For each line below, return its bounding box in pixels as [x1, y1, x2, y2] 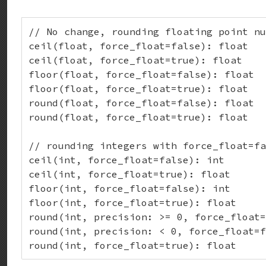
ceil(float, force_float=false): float [28, 40, 248, 52]
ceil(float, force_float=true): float [28, 54, 242, 66]
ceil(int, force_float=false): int [28, 154, 224, 166]
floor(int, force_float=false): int [28, 182, 230, 194]
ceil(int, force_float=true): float [28, 168, 230, 180]
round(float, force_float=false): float [28, 97, 254, 109]
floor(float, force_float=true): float [28, 83, 248, 94]
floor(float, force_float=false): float [28, 68, 254, 80]
